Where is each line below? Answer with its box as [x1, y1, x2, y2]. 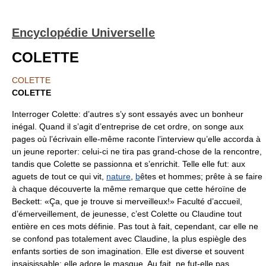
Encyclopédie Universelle [12, 26, 155, 39]
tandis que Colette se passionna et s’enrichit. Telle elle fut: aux [12, 159, 245, 169]
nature [106, 172, 131, 181]
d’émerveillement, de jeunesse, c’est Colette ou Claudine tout [12, 209, 242, 218]
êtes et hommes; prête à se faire [140, 172, 262, 181]
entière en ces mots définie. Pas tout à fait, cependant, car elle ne [12, 221, 258, 231]
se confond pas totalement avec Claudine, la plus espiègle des [12, 234, 246, 243]
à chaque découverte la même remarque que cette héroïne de [12, 184, 246, 194]
